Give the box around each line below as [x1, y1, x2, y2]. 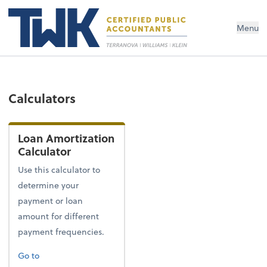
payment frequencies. [18, 225, 105, 238]
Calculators [8, 88, 76, 107]
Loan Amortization [18, 130, 115, 147]
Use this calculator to [18, 163, 101, 176]
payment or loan [18, 194, 83, 207]
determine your [18, 179, 79, 192]
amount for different [18, 210, 100, 223]
